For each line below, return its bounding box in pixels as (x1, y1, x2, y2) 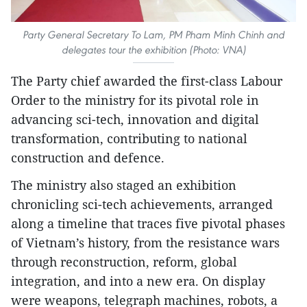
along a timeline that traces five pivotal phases (11, 214, 285, 232)
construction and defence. (11, 149, 164, 166)
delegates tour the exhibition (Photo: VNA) (61, 42, 246, 56)
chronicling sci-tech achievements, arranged (11, 195, 273, 212)
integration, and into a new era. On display (11, 272, 265, 289)
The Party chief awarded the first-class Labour (11, 72, 282, 89)
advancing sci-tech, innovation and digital (11, 110, 259, 127)
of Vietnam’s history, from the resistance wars (11, 234, 280, 251)
